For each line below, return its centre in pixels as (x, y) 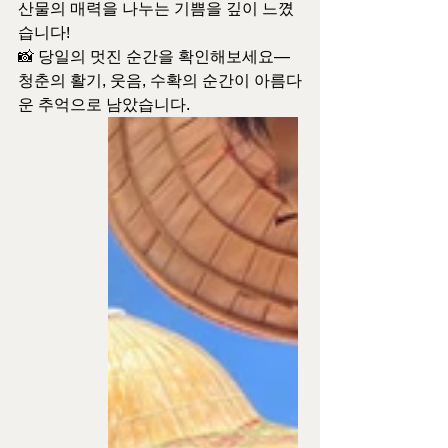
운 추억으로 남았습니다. (104, 104)
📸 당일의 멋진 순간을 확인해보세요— (154, 56)
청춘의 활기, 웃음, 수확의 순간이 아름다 (160, 80)
